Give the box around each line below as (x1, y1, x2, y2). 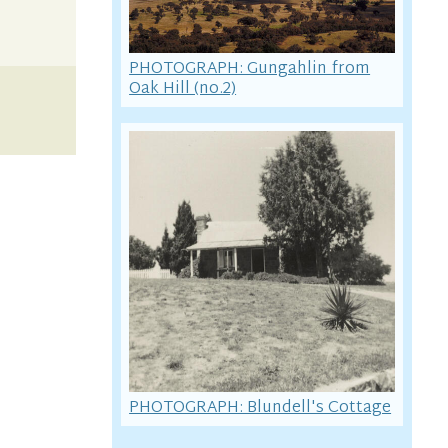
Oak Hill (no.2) (129, 73, 237, 104)
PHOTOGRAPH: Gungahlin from (129, 53, 371, 84)
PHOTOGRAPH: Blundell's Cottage (129, 393, 392, 424)
